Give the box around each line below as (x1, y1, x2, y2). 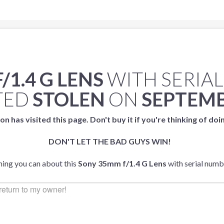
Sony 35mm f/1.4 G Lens (78, 158, 166, 168)
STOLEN (32, 87, 105, 110)
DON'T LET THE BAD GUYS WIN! (48, 136, 171, 146)
